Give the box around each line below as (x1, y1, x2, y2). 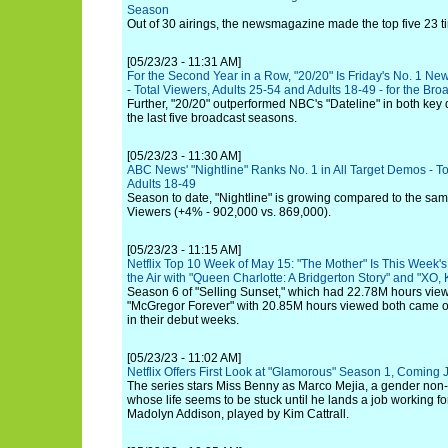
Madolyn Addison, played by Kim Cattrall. (127, 407, 349, 421)
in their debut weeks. (127, 313, 239, 327)
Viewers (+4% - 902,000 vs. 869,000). (127, 205, 331, 219)
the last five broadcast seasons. (127, 111, 297, 125)
